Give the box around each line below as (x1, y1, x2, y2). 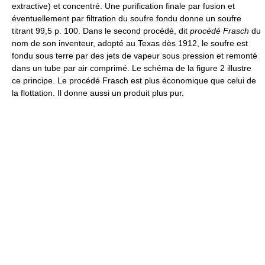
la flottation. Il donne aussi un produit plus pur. (12, 88, 184, 98)
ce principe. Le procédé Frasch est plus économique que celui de (12, 75, 256, 85)
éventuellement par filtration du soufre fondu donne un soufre (12, 13, 241, 23)
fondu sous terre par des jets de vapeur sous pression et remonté (12, 50, 257, 60)
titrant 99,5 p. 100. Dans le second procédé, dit (12, 25, 190, 35)
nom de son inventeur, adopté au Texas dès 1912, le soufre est (12, 38, 248, 48)
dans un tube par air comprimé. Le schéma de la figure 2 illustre (12, 63, 251, 73)
